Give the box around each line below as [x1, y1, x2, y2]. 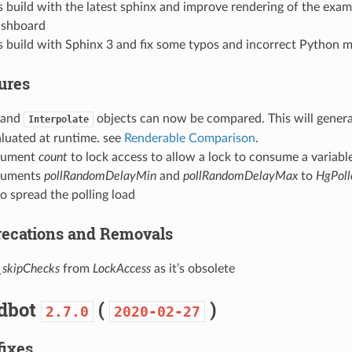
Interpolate [27, 113, 89, 125]
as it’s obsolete [150, 262, 235, 275]
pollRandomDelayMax [182, 169, 298, 182]
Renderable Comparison [123, 131, 255, 145]
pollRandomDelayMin [43, 169, 156, 182]
